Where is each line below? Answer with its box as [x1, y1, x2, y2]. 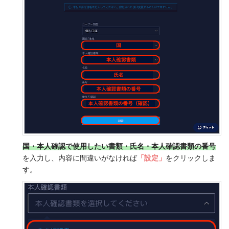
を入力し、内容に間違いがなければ [22, 154, 137, 163]
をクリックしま [165, 154, 216, 163]
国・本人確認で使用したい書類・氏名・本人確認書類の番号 [22, 142, 216, 151]
